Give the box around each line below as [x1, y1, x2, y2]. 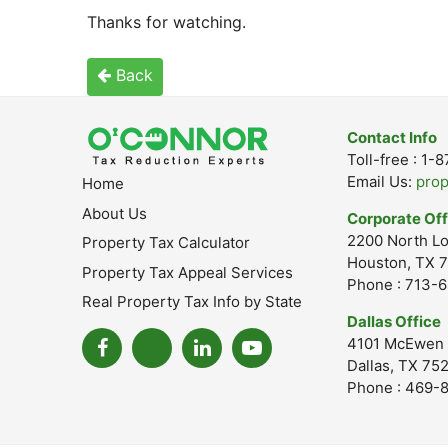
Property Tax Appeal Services [82, 262, 293, 282]
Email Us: [347, 172, 416, 191]
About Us [82, 203, 147, 223]
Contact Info [347, 128, 437, 147]
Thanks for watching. [87, 12, 246, 32]
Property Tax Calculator [82, 233, 250, 252]
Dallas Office [347, 312, 441, 331]
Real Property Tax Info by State [82, 292, 302, 311]
